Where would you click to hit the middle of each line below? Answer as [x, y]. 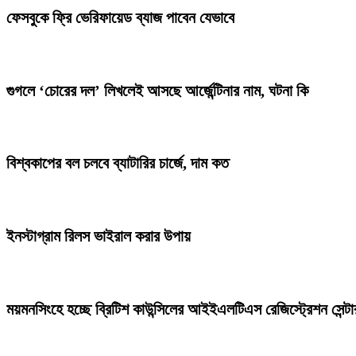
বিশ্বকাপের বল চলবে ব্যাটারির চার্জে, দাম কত [118, 163]
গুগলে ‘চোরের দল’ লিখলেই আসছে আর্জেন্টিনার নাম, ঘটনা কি [157, 90]
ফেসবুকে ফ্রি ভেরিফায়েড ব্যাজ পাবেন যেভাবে [120, 17]
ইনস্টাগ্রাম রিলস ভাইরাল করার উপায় [99, 236]
